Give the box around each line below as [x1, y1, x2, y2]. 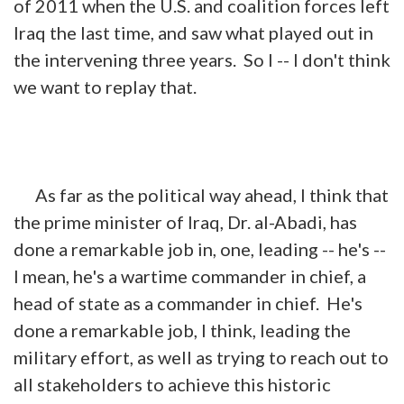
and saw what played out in [154, 21, 373, 43]
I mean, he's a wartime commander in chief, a [14, 264, 366, 287]
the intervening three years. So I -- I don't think [14, 48, 390, 70]
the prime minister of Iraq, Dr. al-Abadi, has [14, 210, 357, 233]
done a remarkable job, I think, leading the [14, 318, 351, 341]
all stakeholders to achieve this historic [14, 372, 331, 395]
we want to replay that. [14, 75, 197, 97]
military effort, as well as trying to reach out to [14, 345, 389, 368]
